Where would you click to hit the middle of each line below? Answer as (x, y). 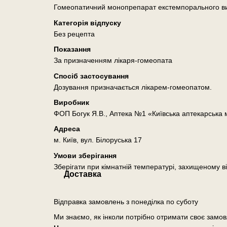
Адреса (67, 129)
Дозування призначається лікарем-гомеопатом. (133, 87)
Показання (72, 49)
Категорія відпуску (87, 23)
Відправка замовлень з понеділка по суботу (126, 201)
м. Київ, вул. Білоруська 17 (98, 140)
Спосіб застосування (91, 76)
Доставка (82, 174)
